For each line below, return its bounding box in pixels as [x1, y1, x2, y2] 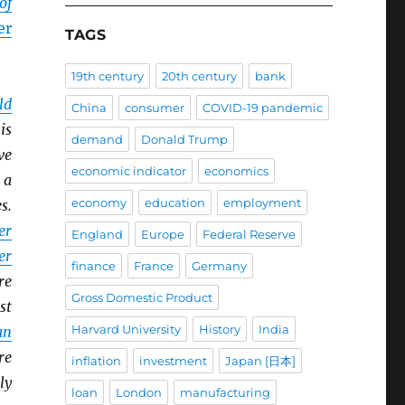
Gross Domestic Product [71, 290, 212, 306]
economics [203, 164, 268, 179]
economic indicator [71, 164, 186, 179]
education [144, 195, 205, 211]
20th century [161, 69, 237, 84]
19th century [71, 69, 144, 84]
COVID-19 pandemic [202, 100, 323, 116]
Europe [140, 227, 184, 242]
